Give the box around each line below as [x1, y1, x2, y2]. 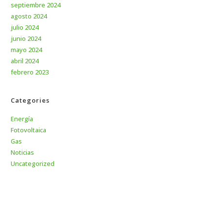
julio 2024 [11, 23, 39, 32]
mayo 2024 [11, 45, 42, 54]
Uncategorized [11, 159, 55, 168]
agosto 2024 [11, 12, 47, 21]
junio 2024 [11, 34, 41, 43]
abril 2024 [11, 56, 39, 66]
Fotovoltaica [11, 126, 47, 135]
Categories [11, 96, 50, 105]
